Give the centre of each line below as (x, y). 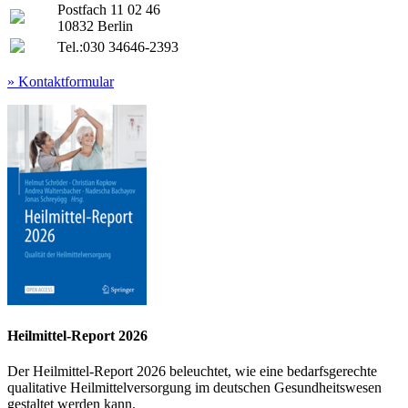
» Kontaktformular (61, 81)
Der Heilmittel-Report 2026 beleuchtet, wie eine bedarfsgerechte (192, 372)
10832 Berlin (95, 25)
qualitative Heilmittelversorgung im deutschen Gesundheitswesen (194, 388)
